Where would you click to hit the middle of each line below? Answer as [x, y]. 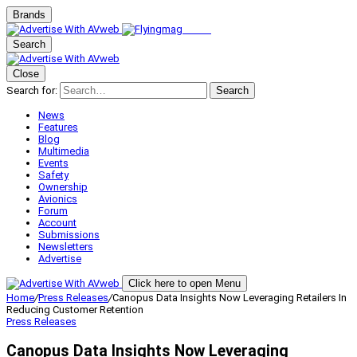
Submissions [69, 235]
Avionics [58, 199]
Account [57, 223]
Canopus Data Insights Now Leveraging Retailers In [229, 298]
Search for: [32, 90]
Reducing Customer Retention [75, 310]
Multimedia [64, 151]
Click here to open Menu [184, 283]
